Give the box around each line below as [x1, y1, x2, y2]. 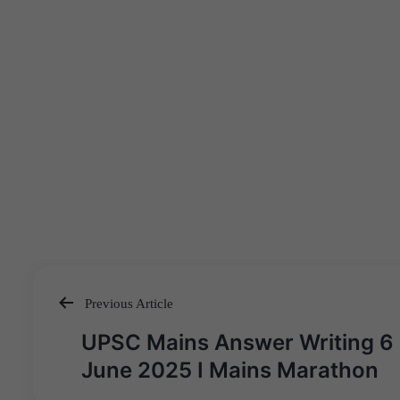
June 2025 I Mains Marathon [81, 357, 379, 384]
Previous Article [81, 296, 173, 311]
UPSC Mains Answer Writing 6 [81, 329, 394, 356]
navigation [54, 353, 155, 373]
